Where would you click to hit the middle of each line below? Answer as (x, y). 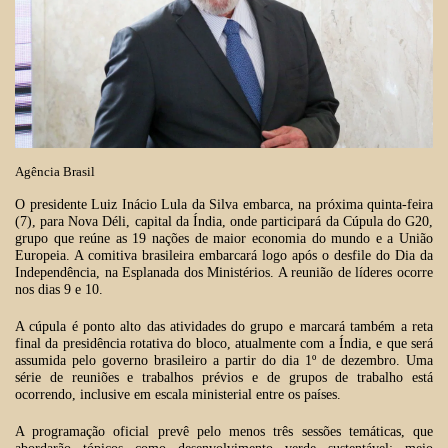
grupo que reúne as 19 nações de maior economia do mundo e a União (224, 239)
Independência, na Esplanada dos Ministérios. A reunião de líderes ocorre (224, 273)
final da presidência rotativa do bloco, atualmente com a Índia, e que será (224, 344)
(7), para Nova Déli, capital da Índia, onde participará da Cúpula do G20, (224, 222)
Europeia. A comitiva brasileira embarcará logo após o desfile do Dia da (224, 256)
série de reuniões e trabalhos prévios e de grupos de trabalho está (224, 378)
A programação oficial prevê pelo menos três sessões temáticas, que (224, 432)
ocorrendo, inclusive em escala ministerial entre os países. (178, 395)
